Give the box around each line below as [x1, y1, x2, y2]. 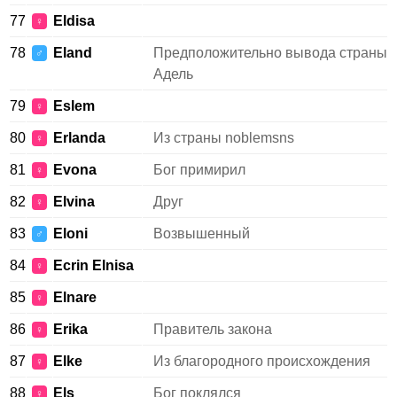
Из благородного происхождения [153, 354, 370, 369]
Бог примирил [153, 162, 245, 177]
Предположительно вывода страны [153, 45, 387, 60]
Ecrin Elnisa [53, 258, 134, 273]
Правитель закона [153, 322, 272, 337]
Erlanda [53, 130, 105, 145]
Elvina [53, 194, 95, 209]
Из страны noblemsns [153, 130, 294, 145]
